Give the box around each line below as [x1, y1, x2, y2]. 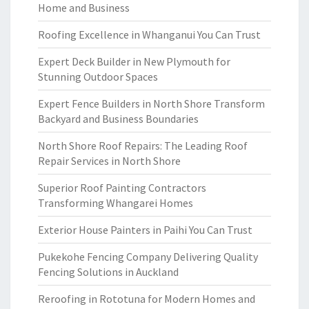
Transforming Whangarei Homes [38, 196, 193, 210]
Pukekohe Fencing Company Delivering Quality [38, 250, 258, 263]
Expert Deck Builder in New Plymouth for [38, 54, 230, 68]
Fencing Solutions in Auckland [38, 265, 179, 279]
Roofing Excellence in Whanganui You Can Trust [38, 28, 261, 41]
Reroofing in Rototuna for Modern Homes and [38, 292, 255, 306]
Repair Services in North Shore [38, 154, 181, 168]
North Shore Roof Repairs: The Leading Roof [38, 139, 248, 152]
